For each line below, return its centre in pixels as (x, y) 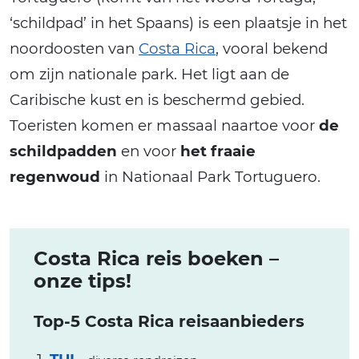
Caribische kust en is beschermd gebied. (157, 99)
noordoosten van (74, 48)
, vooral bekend (272, 48)
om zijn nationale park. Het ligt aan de (149, 74)
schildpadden (63, 151)
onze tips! (83, 280)
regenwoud (55, 176)
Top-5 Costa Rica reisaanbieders (169, 321)
